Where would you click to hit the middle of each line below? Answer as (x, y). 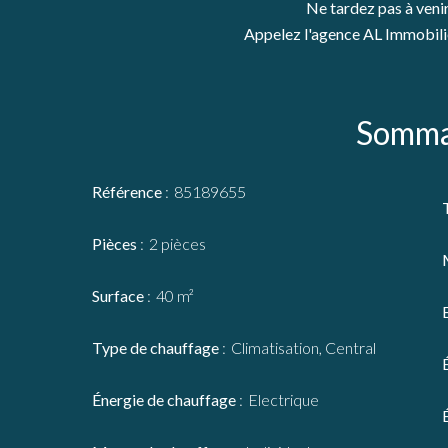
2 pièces (177, 243)
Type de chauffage (157, 347)
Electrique (283, 399)
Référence (128, 191)
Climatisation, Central (303, 347)
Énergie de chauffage (165, 399)
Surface (119, 295)
